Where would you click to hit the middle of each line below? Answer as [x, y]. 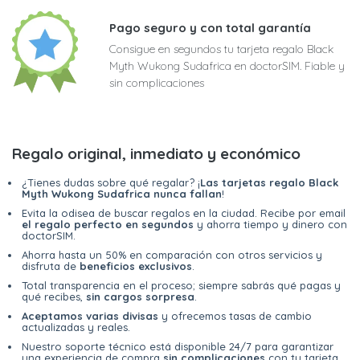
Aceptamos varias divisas [90, 316]
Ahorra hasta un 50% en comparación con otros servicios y [172, 255]
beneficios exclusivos [136, 266]
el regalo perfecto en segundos [108, 225]
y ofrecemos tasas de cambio [235, 316]
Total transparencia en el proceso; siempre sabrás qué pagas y [181, 286]
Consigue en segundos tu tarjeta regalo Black [221, 49]
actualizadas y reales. [76, 327]
